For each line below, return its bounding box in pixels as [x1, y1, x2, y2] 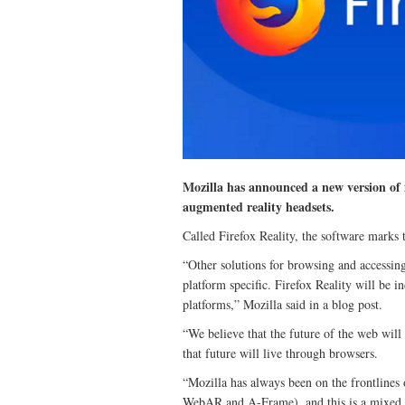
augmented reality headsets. [183, 197, 334, 217]
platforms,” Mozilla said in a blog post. [183, 296, 382, 314]
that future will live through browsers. [183, 344, 378, 363]
